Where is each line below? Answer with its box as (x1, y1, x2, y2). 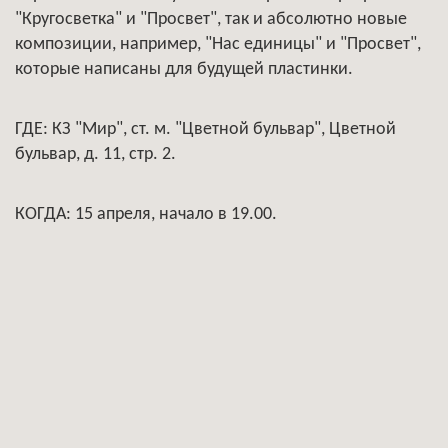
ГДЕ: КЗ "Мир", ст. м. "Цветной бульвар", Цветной (15, 120, 396, 139)
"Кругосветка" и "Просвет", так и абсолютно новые (15, 10, 407, 29)
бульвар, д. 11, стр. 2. (15, 145, 176, 164)
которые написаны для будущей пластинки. (15, 60, 353, 79)
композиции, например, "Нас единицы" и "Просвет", (15, 35, 421, 54)
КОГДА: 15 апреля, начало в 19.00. (15, 205, 277, 224)
